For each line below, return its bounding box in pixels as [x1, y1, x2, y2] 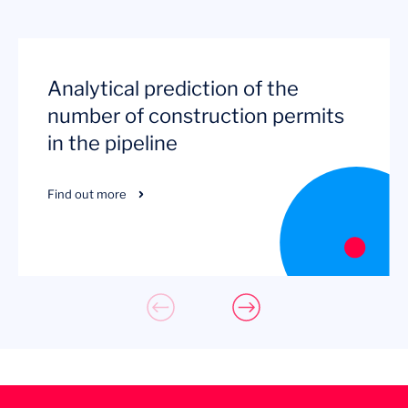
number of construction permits [47, 104, 344, 127]
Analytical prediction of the [47, 76, 299, 100]
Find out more [47, 187, 127, 201]
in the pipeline [47, 131, 178, 155]
